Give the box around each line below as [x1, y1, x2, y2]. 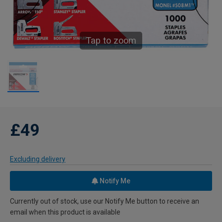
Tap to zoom [86, 35, 136, 46]
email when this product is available [10, 208, 120, 217]
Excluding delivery [10, 155, 65, 164]
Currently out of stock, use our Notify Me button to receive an [10, 197, 199, 206]
